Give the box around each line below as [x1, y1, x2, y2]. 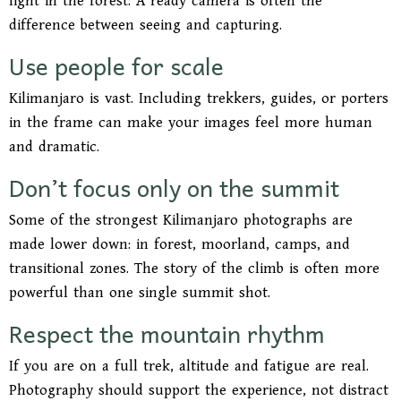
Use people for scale [9, 46, 224, 84]
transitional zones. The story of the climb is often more [9, 260, 380, 277]
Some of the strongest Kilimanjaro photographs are [9, 211, 353, 229]
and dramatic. [9, 138, 99, 156]
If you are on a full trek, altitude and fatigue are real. [9, 357, 369, 375]
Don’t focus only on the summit [9, 167, 339, 206]
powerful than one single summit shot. [9, 284, 270, 302]
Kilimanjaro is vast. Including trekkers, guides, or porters [9, 90, 388, 107]
